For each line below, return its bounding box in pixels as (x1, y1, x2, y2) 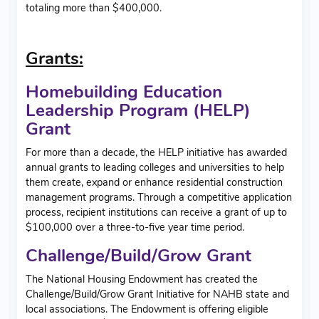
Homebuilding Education (26, 79, 222, 104)
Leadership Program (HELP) (26, 98, 251, 122)
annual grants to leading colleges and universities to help (26, 159, 284, 174)
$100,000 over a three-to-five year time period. (26, 219, 244, 234)
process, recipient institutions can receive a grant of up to (26, 204, 287, 219)
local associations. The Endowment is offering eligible (26, 301, 268, 316)
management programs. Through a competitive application (26, 189, 292, 204)
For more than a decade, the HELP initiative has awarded (26, 145, 287, 159)
